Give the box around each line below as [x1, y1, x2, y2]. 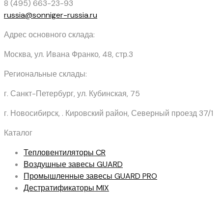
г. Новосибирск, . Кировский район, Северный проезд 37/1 [4, 108, 213, 119]
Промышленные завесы [24, 171, 114, 182]
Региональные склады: [4, 69, 87, 80]
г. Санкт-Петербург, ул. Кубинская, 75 [4, 88, 140, 99]
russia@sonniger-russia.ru [4, 10, 97, 21]
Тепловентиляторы [24, 147, 96, 158]
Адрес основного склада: [4, 29, 95, 40]
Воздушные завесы [24, 159, 97, 170]
